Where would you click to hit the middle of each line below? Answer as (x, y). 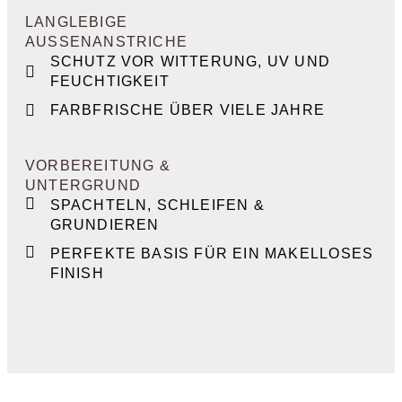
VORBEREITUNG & (98, 166)
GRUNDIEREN (105, 225)
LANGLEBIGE (76, 22)
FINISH (77, 273)
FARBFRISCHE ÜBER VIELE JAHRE (188, 110)
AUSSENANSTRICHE (101, 42)
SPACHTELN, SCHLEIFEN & (157, 205)
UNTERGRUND (83, 185)
